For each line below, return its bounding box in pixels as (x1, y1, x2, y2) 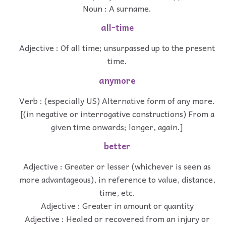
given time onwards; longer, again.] (51, 120, 183, 133)
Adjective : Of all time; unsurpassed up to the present (19, 41, 215, 54)
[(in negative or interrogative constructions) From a (20, 106, 214, 120)
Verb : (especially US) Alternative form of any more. (19, 93, 215, 107)
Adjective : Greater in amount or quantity (40, 199, 194, 212)
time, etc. (99, 186, 135, 199)
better (103, 139, 131, 153)
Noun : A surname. (83, 1, 151, 15)
